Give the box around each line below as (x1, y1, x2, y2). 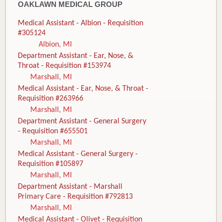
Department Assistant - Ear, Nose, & (17, 52, 133, 60)
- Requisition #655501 (17, 127, 88, 136)
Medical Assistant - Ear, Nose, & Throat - (17, 85, 148, 93)
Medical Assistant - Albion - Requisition (17, 19, 143, 28)
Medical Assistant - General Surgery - (17, 150, 138, 159)
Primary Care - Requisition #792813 (17, 193, 133, 201)
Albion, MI (38, 41, 72, 49)
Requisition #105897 (17, 160, 83, 168)
